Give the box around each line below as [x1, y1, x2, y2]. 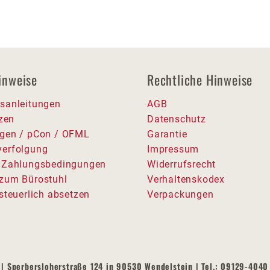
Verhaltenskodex [147, 174, 225, 185]
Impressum [147, 143, 199, 155]
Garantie [147, 128, 187, 140]
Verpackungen [147, 189, 214, 200]
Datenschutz [147, 113, 206, 125]
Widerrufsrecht [147, 159, 216, 170]
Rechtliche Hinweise [147, 70, 253, 89]
